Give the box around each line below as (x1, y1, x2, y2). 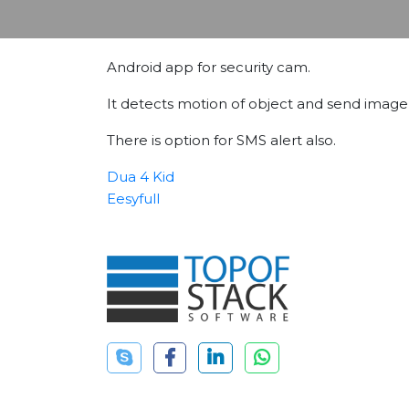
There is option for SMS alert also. (107, 131, 336, 150)
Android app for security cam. (107, 58, 310, 77)
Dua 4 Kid (107, 168, 174, 186)
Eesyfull (107, 190, 160, 208)
